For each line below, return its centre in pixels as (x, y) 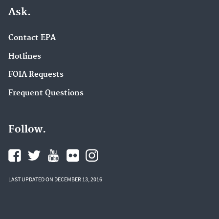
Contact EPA (32, 38)
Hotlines (25, 56)
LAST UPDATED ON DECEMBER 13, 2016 (55, 179)
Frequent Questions (46, 93)
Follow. (27, 129)
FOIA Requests (36, 75)
